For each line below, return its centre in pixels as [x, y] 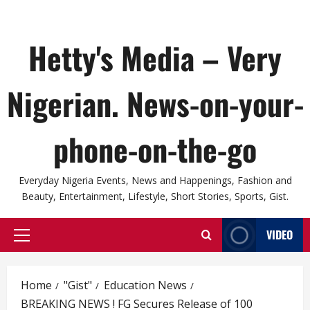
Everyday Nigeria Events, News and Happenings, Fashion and [155, 180]
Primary [40, 242]
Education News [145, 285]
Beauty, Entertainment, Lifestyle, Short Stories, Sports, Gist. [155, 196]
